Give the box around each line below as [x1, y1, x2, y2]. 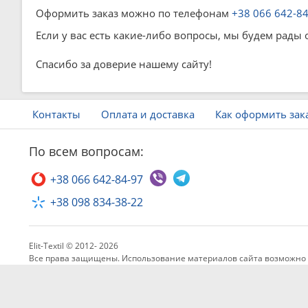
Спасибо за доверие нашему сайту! [36, 57, 212, 71]
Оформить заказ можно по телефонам [36, 6, 232, 20]
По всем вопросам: [29, 143, 144, 159]
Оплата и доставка [101, 107, 195, 121]
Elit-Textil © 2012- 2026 [29, 240, 118, 252]
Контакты [32, 107, 80, 121]
